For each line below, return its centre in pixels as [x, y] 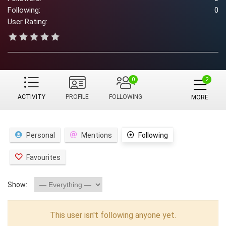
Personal [41, 135]
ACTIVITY [32, 97]
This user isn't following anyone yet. [113, 215]
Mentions [97, 135]
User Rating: [27, 22]
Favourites [43, 157]
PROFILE [77, 97]
